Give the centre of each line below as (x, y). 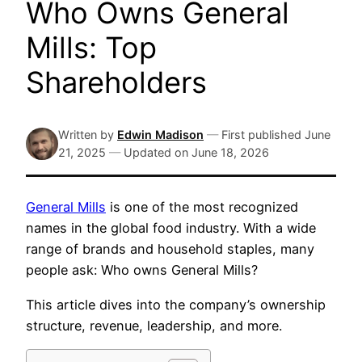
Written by (86, 135)
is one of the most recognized (202, 207)
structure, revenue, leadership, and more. (154, 325)
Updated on (156, 153)
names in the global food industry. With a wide (171, 228)
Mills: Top (91, 47)
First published (261, 135)
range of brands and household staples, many (170, 249)
